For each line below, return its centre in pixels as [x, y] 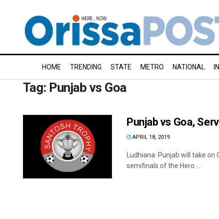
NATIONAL [189, 67]
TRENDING [86, 67]
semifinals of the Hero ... [164, 166]
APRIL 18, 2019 [150, 137]
